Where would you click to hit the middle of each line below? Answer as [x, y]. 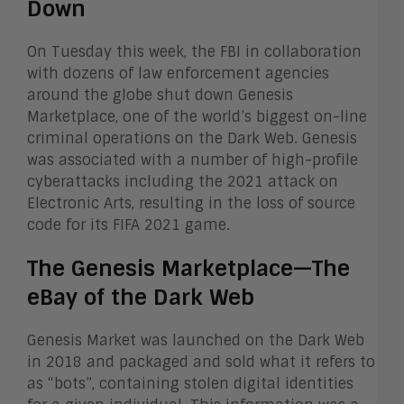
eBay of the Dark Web [141, 297]
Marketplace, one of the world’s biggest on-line [197, 116]
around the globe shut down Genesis [160, 95]
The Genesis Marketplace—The [188, 268]
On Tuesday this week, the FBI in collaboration [194, 51]
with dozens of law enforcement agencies [178, 73]
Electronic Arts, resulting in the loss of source [191, 203]
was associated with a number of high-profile [193, 160]
